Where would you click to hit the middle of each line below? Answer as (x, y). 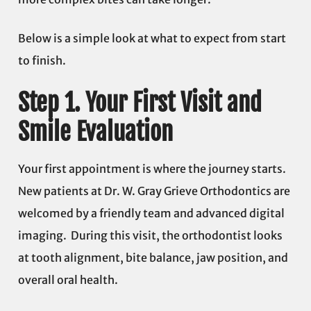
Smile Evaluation (95, 132)
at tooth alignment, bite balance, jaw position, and (153, 258)
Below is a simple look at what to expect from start (152, 39)
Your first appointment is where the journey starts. (152, 169)
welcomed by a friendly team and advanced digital (151, 213)
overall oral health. (68, 280)
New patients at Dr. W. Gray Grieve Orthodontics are (154, 191)
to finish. (42, 61)
